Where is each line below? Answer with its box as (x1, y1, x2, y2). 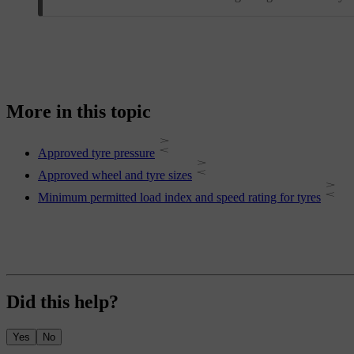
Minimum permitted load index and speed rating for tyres (38, 190, 321, 205)
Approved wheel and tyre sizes (38, 168, 192, 183)
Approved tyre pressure (38, 146, 155, 160)
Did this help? (6, 292, 119, 313)
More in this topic (6, 101, 151, 122)
